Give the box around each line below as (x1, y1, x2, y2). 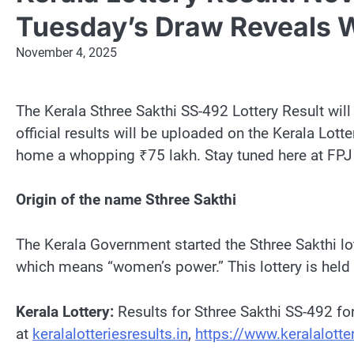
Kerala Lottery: (16, 302, 114, 321)
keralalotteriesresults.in (32, 324, 188, 343)
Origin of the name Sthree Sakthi (16, 190, 236, 209)
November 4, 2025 (16, 44, 117, 60)
